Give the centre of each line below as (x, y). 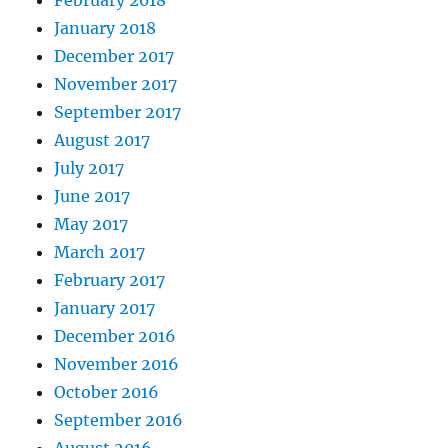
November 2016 (117, 363)
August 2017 (102, 139)
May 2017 (91, 223)
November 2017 (116, 83)
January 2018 (105, 27)
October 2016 (107, 391)
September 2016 (119, 419)
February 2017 (110, 279)
